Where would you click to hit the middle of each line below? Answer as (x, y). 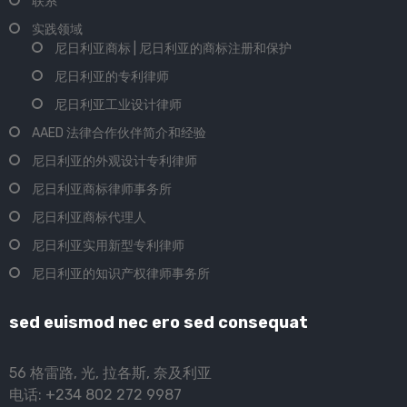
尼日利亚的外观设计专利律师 (114, 162)
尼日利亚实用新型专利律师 (108, 246)
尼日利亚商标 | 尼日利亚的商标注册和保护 (173, 49)
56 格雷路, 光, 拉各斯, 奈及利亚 (110, 373)
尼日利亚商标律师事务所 (102, 190)
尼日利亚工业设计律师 (118, 105)
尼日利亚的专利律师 (112, 77)
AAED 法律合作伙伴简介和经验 (119, 134)
